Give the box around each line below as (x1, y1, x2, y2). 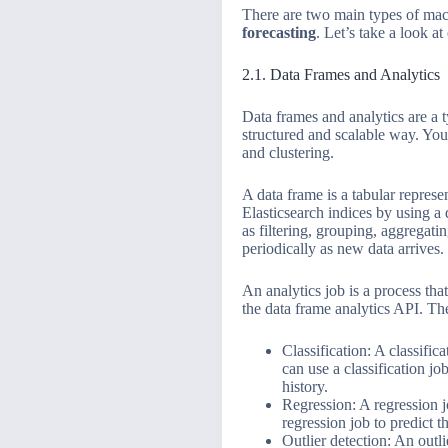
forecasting (242, 24, 316, 42)
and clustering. (242, 144, 334, 162)
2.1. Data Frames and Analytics (242, 66, 440, 84)
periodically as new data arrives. (242, 240, 444, 258)
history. (282, 378, 328, 396)
